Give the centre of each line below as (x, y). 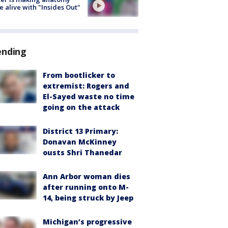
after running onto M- (86, 187)
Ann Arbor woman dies (87, 176)
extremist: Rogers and (86, 85)
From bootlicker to (79, 75)
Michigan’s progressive (87, 221)
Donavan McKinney (80, 141)
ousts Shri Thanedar (82, 152)
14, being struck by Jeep (88, 197)
